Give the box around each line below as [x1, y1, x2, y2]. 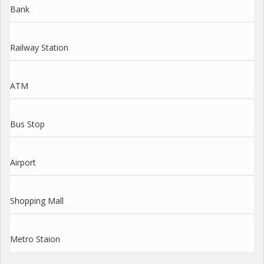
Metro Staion [10, 233, 60, 245]
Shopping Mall [10, 194, 64, 206]
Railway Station [10, 41, 68, 53]
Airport [10, 156, 36, 168]
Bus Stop [10, 118, 45, 130]
